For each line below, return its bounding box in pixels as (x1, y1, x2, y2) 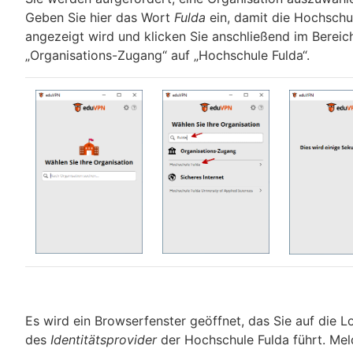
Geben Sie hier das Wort (25, 9, 174, 25)
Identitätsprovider (50, 331, 157, 347)
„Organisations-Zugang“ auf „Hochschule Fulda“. (25, 46, 310, 63)
